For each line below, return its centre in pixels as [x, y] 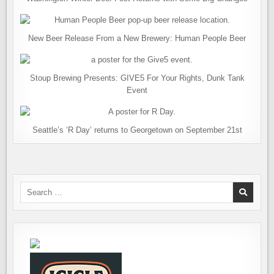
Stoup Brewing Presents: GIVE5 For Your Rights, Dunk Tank [137, 78]
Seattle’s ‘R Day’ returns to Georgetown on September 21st [137, 130]
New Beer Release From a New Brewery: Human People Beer [137, 38]
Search [32, 187]
